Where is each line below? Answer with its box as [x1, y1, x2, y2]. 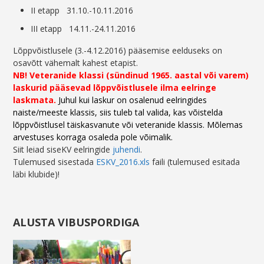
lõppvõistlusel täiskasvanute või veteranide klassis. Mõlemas [13, 119, 243, 131]
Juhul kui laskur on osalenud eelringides [58, 94, 207, 106]
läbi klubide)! [13, 169, 60, 180]
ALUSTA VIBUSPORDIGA [13, 215, 140, 230]
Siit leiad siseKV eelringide [13, 144, 113, 156]
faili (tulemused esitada [150, 156, 240, 168]
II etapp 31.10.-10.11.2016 [31, 5, 134, 16]
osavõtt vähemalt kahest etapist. [13, 57, 138, 69]
